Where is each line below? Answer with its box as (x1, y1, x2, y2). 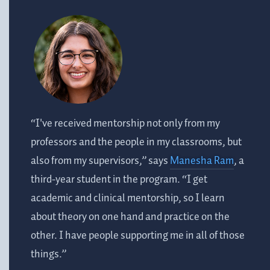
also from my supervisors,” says (31, 152, 170, 170)
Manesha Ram (170, 152, 234, 170)
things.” (31, 246, 66, 263)
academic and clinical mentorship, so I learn (31, 190, 225, 207)
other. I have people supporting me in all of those (31, 227, 245, 245)
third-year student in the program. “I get (31, 171, 207, 189)
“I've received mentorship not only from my (31, 115, 220, 133)
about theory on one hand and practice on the (31, 209, 230, 226)
